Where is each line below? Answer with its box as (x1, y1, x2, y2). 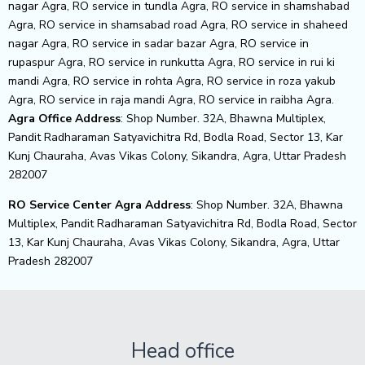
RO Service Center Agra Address (8, 196, 191, 213)
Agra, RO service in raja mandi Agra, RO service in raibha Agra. (8, 91, 334, 108)
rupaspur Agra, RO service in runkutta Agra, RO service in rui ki (8, 54, 335, 70)
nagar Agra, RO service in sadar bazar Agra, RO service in (8, 35, 309, 51)
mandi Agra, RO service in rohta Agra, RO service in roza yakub (8, 73, 336, 89)
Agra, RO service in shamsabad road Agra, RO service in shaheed (8, 16, 348, 33)
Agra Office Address (8, 110, 121, 126)
